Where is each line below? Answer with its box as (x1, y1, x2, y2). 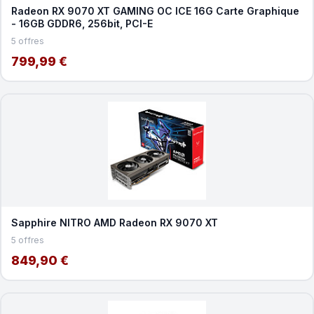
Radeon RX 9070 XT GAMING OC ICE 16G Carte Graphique (11, 4, 299, 17)
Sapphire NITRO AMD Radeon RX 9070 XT (11, 216, 218, 228)
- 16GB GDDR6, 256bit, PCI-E (11, 17, 153, 29)
